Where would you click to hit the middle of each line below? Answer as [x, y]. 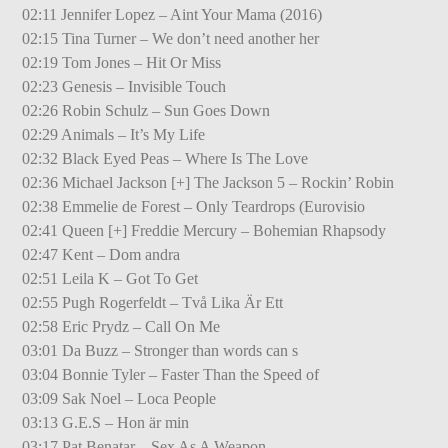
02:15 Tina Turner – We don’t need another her [171, 38]
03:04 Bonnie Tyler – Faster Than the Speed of [171, 374]
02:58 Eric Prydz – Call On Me [121, 326]
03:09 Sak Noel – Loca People [119, 398]
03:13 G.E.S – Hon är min [106, 422]
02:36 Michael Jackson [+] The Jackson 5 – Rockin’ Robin [208, 182]
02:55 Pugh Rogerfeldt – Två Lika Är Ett [153, 302]
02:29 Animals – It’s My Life [114, 134]
